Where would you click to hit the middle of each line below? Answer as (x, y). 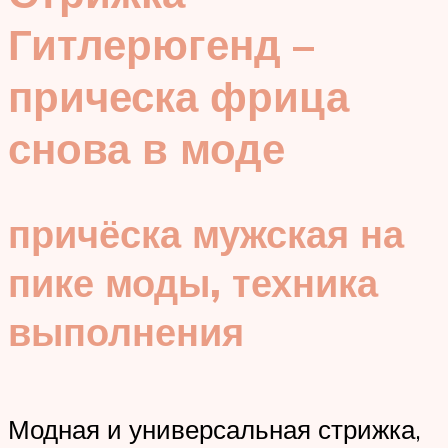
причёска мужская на (206, 233)
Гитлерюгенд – (161, 44)
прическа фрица (178, 96)
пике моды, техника (193, 282)
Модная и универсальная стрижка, (214, 429)
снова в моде (146, 148)
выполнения (126, 331)
